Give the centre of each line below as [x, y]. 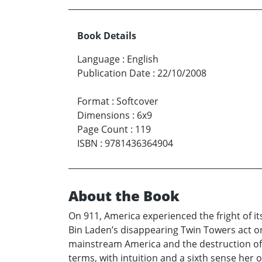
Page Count [103, 129]
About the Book [124, 195]
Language [99, 59]
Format [93, 101]
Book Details [107, 35]
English [143, 59]
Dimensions [104, 115]
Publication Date [114, 73]
